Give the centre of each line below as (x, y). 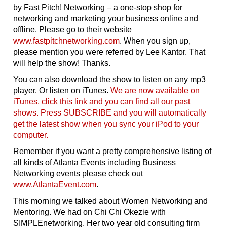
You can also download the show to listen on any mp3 (109, 79)
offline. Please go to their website (72, 29)
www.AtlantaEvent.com (55, 184)
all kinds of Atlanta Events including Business (94, 162)
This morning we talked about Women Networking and (110, 201)
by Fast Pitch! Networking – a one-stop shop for (98, 7)
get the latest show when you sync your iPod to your (106, 124)
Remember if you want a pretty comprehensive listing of (112, 151)
